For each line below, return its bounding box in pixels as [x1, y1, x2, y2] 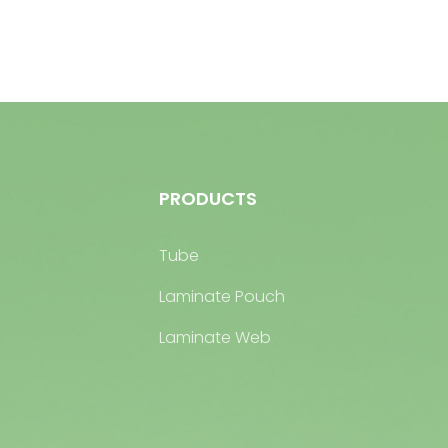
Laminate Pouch [159, 285, 286, 308]
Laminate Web [159, 326, 272, 349]
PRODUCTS [159, 186, 258, 212]
